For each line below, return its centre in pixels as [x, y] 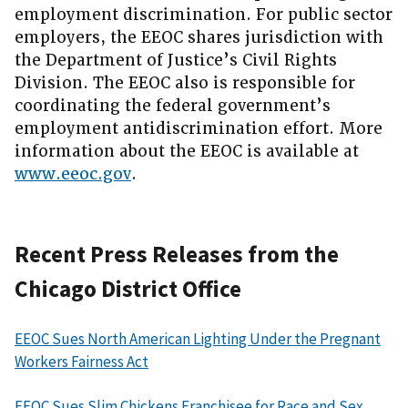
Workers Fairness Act [82, 362]
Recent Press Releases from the [177, 255]
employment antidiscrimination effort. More [199, 129]
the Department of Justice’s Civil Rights [176, 61]
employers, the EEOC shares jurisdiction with [199, 38]
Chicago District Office [128, 289]
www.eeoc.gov [73, 174]
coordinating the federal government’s [173, 106]
